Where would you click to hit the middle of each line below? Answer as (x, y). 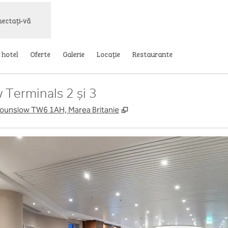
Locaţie (108, 54)
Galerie (74, 54)
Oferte (40, 54)
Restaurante (152, 54)
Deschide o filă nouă (167, 109)
